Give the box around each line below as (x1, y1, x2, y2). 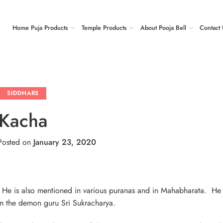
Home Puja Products (12, 23, 68, 33)
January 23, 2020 (33, 136, 96, 148)
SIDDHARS (7, 88, 39, 98)
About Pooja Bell (140, 23, 186, 33)
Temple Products (81, 23, 126, 33)
